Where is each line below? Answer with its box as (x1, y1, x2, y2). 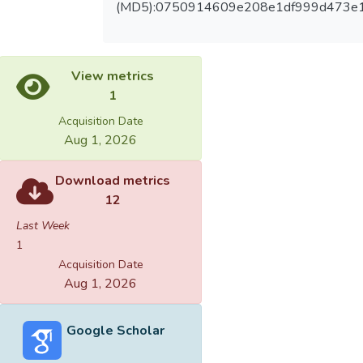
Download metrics (55, 172, 170, 190)
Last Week (16, 218, 70, 234)
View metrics (71, 67, 154, 86)
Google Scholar (66, 322, 164, 340)
